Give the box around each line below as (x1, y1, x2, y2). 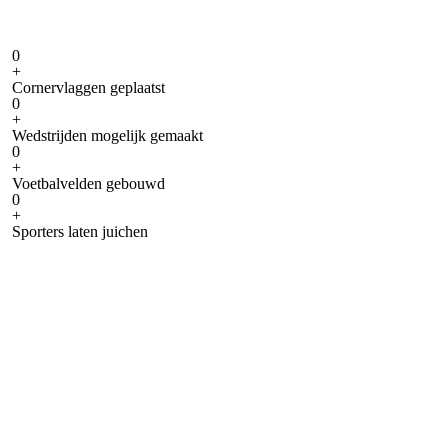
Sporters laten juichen (12, 223, 148, 240)
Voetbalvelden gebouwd (12, 175, 165, 192)
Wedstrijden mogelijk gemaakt (12, 127, 203, 144)
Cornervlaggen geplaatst (12, 79, 165, 96)
